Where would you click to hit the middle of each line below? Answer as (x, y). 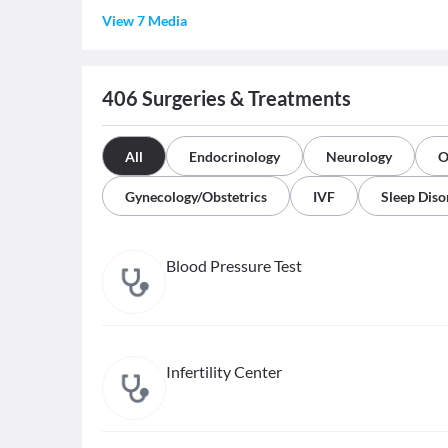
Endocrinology (234, 157)
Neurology (359, 157)
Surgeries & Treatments (244, 98)
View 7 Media (144, 21)
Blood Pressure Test (234, 266)
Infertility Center (224, 372)
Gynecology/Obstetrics (196, 197)
